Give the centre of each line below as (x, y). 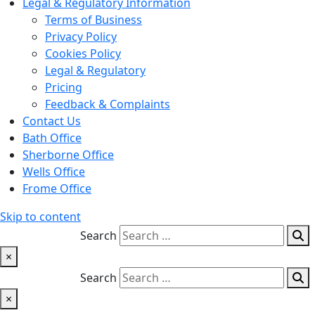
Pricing (64, 87)
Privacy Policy (81, 37)
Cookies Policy (83, 53)
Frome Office (57, 188)
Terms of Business (94, 20)
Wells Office (54, 172)
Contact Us (52, 121)
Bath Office (52, 138)
